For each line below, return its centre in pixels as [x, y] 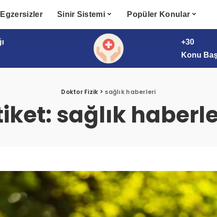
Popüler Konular [159, 14]
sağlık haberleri [130, 92]
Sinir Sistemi [81, 14]
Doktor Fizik [80, 92]
